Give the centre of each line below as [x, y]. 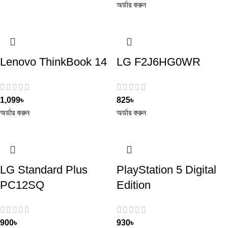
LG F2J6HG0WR [159, 62]
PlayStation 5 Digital [166, 169]
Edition [134, 185]
